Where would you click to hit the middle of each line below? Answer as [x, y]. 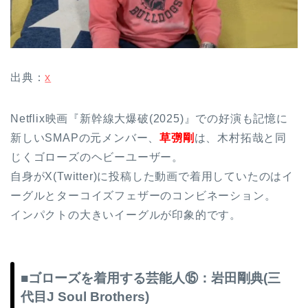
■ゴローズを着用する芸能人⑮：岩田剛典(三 [151, 278]
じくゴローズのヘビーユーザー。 [97, 157]
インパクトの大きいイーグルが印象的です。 [126, 215]
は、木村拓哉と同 [241, 138]
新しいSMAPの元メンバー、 [85, 138]
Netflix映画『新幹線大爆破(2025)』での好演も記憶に [149, 119]
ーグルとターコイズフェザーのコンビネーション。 [143, 196]
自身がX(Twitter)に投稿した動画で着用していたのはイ [152, 177]
